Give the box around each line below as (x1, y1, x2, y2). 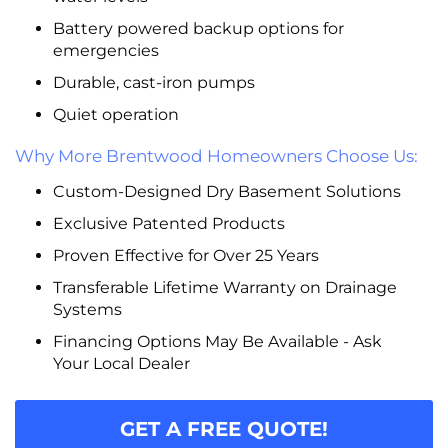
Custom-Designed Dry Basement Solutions (52, 182, 401, 201)
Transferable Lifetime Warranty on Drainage (52, 278, 397, 297)
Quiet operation (52, 105, 179, 124)
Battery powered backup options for (52, 19, 344, 38)
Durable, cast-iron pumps (52, 73, 255, 92)
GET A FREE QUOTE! (120, 417, 328, 441)
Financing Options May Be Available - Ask (52, 332, 382, 351)
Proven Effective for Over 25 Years (52, 246, 319, 265)
